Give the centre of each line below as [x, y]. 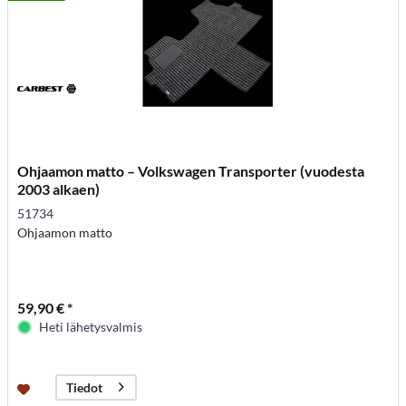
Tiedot [85, 388]
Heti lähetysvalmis [91, 326]
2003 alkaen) [59, 188]
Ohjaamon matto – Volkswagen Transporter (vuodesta [191, 170]
